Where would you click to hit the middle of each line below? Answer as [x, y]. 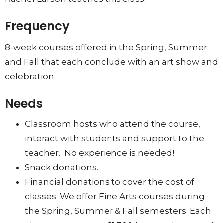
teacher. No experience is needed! [100, 153]
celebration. [32, 76]
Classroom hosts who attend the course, [112, 124]
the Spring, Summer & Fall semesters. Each [118, 211]
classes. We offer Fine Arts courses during [115, 196]
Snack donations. [61, 167]
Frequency [37, 26]
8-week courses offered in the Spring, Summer [106, 47]
